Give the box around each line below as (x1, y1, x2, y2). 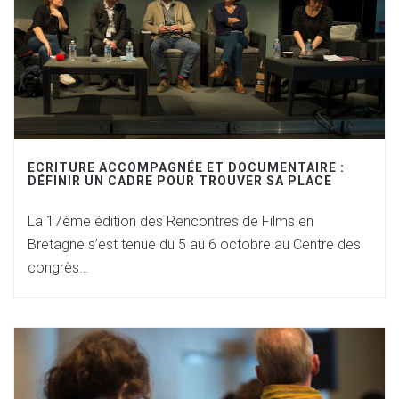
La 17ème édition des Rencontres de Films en (28, 213, 313, 230)
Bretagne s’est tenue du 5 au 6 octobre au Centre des (28, 236, 361, 253)
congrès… (28, 259, 88, 276)
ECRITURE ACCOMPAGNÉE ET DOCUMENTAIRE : (28, 160, 345, 175)
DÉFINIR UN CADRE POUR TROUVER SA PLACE (28, 174, 332, 188)
